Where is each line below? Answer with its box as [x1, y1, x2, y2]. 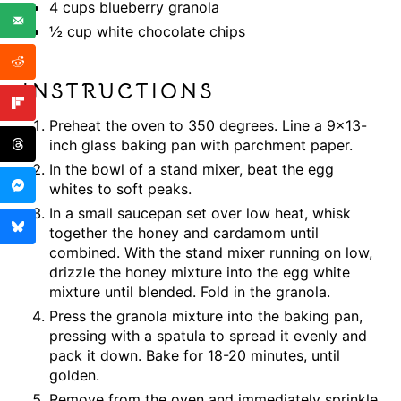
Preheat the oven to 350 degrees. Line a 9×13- [48, 116, 367, 135]
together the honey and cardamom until [48, 224, 319, 243]
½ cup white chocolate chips [48, 22, 245, 41]
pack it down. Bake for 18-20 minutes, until [48, 346, 340, 365]
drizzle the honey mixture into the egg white [48, 263, 350, 282]
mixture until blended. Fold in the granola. [48, 283, 330, 302]
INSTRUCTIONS [21, 78, 215, 106]
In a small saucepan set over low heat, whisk [48, 204, 351, 223]
